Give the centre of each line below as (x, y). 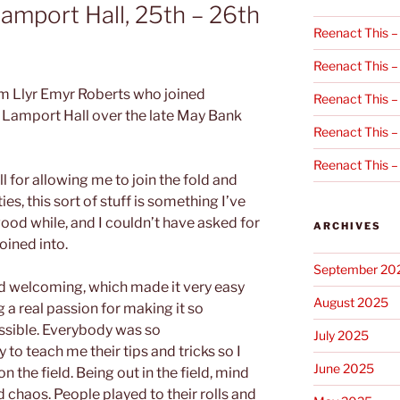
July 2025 (341, 335)
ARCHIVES (347, 225)
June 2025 (343, 368)
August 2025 (350, 302)
